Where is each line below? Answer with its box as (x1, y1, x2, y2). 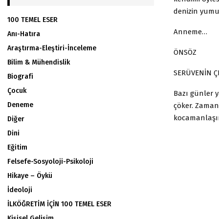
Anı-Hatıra (7, 30, 40, 38)
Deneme (7, 101, 33, 109)
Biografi (7, 72, 33, 81)
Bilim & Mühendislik (7, 58, 70, 66)
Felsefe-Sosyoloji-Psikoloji (7, 157, 93, 166)
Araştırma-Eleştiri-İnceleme (7, 44, 96, 52)
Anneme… (174, 27, 207, 36)
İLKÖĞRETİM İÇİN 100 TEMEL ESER (7, 200, 111, 208)
